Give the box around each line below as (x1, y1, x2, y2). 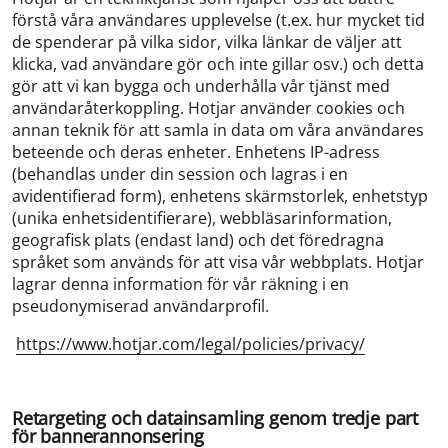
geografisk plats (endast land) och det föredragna (12, 229, 384, 251)
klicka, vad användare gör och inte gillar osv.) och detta (12, 53, 424, 75)
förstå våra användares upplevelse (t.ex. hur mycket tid (12, 9, 425, 31)
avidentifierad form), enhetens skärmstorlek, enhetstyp (12, 185, 428, 207)
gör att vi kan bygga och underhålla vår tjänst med (12, 75, 390, 97)
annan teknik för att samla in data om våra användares (12, 119, 424, 141)
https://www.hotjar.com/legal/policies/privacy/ (16, 333, 365, 355)
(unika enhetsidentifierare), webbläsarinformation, (12, 207, 392, 229)
